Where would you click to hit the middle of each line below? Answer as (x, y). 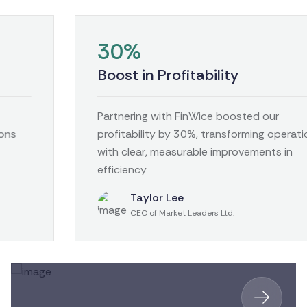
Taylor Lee (93, 198)
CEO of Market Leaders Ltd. (119, 213)
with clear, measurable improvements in (131, 152)
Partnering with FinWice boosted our (124, 116)
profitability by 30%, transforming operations (146, 134)
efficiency (58, 170)
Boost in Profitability (104, 75)
